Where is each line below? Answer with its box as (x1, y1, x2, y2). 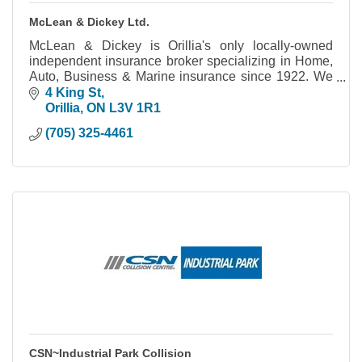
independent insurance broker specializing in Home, (29, 54, 333, 69)
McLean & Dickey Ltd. (29, 15, 149, 29)
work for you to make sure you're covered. (29, 85, 266, 99)
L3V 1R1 (109, 100, 161, 115)
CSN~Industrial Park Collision (29, 346, 192, 360)
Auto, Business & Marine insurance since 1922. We (29, 69, 333, 84)
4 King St (45, 85, 101, 99)
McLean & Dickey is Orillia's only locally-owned (29, 39, 333, 53)
